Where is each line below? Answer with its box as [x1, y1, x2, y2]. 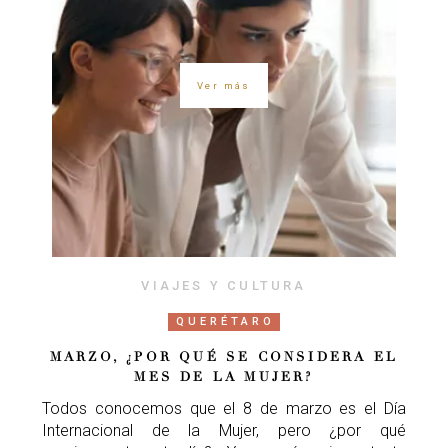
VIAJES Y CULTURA [141, 278, 307, 294]
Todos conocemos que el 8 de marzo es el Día [42, 399, 406, 419]
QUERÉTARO [176, 315, 275, 329]
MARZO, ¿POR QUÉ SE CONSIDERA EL [49, 349, 399, 366]
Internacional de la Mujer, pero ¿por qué [42, 421, 406, 441]
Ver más [197, 79, 251, 91]
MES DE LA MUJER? [134, 369, 314, 386]
